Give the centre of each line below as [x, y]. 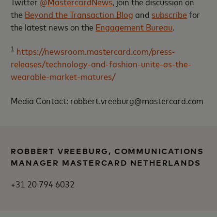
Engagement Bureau [134, 27]
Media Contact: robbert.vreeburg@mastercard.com [107, 100]
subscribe [170, 14]
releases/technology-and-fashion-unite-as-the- [101, 63]
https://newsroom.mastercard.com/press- [96, 51]
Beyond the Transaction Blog [79, 14]
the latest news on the [53, 27]
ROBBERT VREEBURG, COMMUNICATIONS [108, 151]
